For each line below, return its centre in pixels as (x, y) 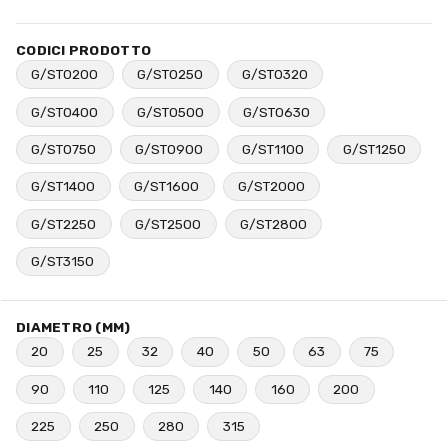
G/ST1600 (167, 186)
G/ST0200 (65, 74)
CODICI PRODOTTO (84, 49)
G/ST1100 (272, 148)
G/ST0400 (65, 111)
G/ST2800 (273, 223)
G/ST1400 (63, 186)
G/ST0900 (169, 148)
